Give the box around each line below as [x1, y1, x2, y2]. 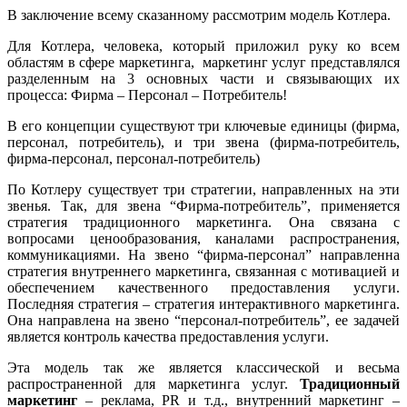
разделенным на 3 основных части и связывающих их [7, 71, 400, 87]
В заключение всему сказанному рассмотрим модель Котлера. [7, 7, 391, 24]
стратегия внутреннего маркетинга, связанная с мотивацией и [7, 263, 400, 280]
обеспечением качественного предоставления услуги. [7, 280, 400, 296]
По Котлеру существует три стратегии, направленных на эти [7, 182, 400, 198]
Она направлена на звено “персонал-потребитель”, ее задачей [7, 313, 400, 329]
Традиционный [300, 376, 400, 392]
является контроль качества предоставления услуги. [7, 329, 329, 345]
